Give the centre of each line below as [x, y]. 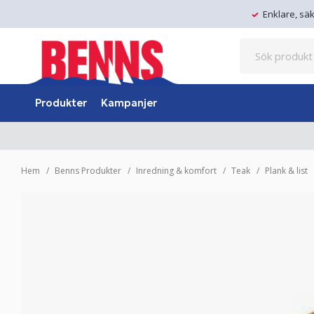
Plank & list [286, 171]
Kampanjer [129, 103]
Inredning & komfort [176, 171]
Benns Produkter [88, 171]
